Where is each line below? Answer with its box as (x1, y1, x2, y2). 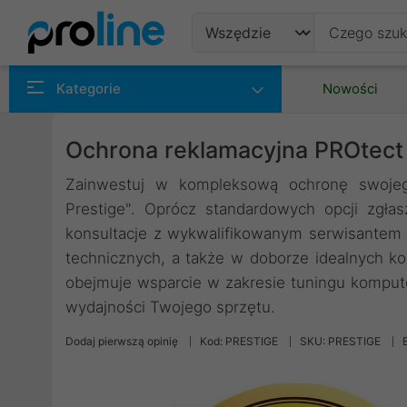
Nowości (323, 80, 378, 97)
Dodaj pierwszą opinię (65, 334, 178, 348)
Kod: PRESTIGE (200, 334, 278, 348)
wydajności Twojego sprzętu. (65, 298, 275, 316)
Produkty (205, 65, 284, 87)
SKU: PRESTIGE (300, 334, 381, 348)
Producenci (205, 110, 304, 132)
